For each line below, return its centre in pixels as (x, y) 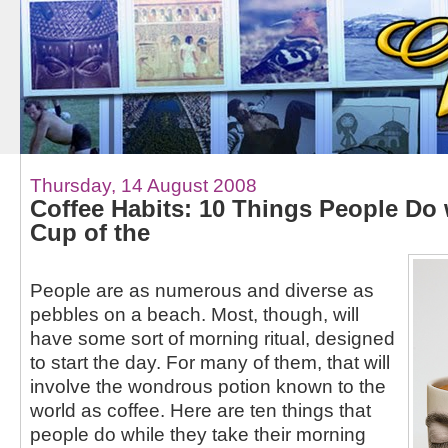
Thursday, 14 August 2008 (143, 184)
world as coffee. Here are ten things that (200, 410)
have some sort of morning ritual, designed (212, 338)
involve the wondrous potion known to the (207, 386)
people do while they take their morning (197, 434)
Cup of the (89, 232)
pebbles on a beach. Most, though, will (194, 314)
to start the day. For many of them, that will (209, 362)
